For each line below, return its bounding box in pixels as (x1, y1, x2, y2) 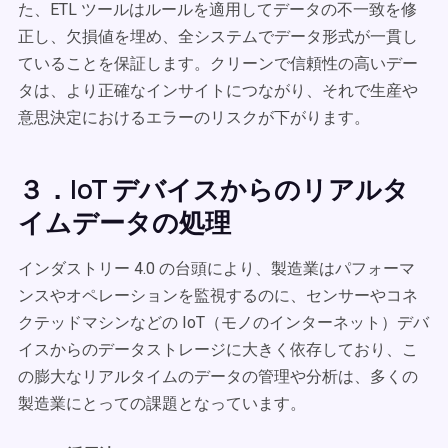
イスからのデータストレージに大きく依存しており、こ (18, 340, 418, 359)
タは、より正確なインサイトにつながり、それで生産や (18, 81, 418, 100)
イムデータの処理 (18, 204, 231, 240)
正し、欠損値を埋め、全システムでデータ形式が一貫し (18, 27, 418, 46)
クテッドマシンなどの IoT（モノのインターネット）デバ (18, 313, 429, 332)
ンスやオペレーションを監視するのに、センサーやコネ (18, 286, 418, 305)
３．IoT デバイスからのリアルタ (18, 171, 409, 207)
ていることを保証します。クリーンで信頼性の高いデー (18, 54, 418, 73)
